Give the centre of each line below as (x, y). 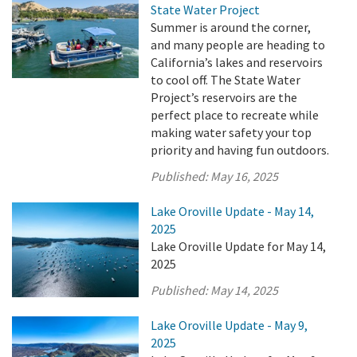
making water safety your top (231, 132)
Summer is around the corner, (231, 27)
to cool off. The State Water (226, 80)
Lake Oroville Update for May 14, (239, 246)
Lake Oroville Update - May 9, (229, 325)
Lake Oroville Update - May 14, (233, 211)
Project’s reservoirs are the (224, 97)
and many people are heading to (238, 45)
